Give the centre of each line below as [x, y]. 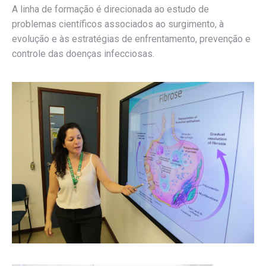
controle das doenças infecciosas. [83, 54]
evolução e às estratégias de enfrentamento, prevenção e [131, 39]
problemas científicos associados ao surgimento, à [118, 24]
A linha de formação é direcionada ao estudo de [110, 9]
